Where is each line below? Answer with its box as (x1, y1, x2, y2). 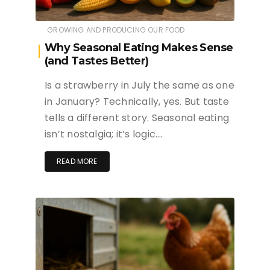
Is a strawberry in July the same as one (45, 78, 234, 92)
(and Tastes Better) (45, 54, 149, 67)
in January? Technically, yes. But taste (45, 94, 229, 108)
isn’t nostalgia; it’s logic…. (45, 127, 163, 141)
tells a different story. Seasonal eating (45, 110, 230, 125)
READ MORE (57, 155, 98, 166)
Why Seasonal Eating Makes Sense (45, 40, 233, 54)
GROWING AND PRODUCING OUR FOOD (47, 24, 185, 35)
